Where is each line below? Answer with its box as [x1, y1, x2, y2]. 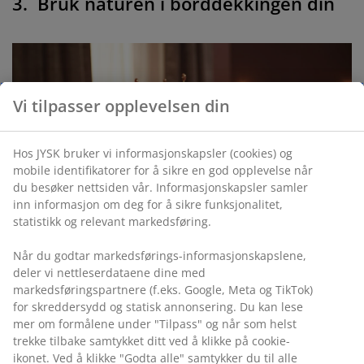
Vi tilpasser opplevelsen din [13, 94, 230, 117]
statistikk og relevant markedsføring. [13, 213, 211, 229]
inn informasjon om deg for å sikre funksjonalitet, [13, 196, 283, 212]
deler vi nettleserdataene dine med [13, 264, 206, 280]
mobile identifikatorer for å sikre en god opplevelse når [13, 162, 313, 178]
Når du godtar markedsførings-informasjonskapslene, [13, 247, 306, 263]
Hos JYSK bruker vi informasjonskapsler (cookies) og [13, 145, 292, 161]
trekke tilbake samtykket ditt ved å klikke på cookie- [13, 332, 290, 349]
